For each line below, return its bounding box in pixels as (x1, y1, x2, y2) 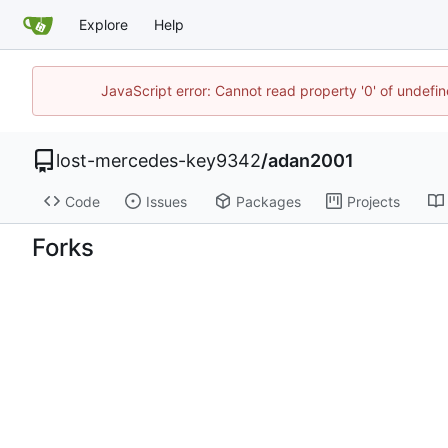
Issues (145, 192, 187, 210)
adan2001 (268, 149, 354, 171)
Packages (235, 192, 301, 210)
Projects (346, 192, 400, 210)
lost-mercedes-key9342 (56, 149, 261, 171)
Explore (79, 16, 128, 33)
